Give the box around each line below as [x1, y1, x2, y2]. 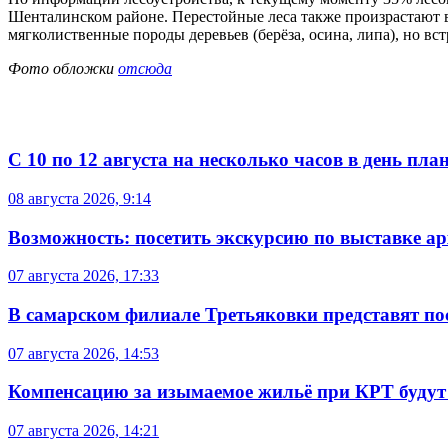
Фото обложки [8, 60, 118, 78]
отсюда [118, 60, 172, 78]
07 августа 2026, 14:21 [8, 422, 159, 440]
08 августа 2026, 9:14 [8, 189, 151, 207]
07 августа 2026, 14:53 [8, 344, 159, 362]
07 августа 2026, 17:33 [8, 267, 159, 285]
